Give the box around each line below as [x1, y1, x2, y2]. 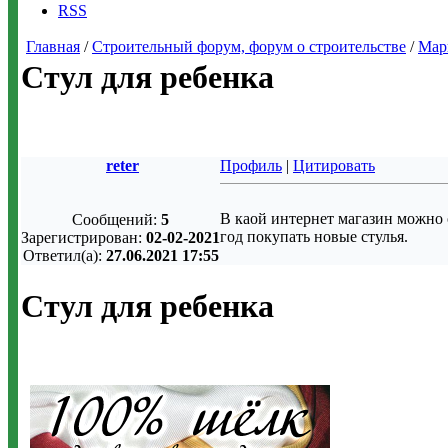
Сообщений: [72, 211, 161, 228]
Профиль [220, 157, 282, 174]
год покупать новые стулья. [220, 228, 412, 245]
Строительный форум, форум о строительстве [92, 38, 406, 55]
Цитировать [293, 157, 375, 174]
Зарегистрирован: [21, 229, 146, 246]
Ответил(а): [22, 247, 106, 264]
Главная [26, 38, 80, 55]
